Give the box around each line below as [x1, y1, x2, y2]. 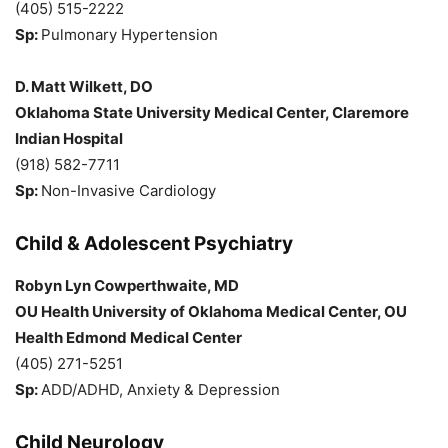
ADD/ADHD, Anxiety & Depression [41, 379, 280, 399]
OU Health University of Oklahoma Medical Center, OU [15, 301, 407, 321]
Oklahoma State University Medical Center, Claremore [15, 102, 409, 122]
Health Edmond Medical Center [15, 327, 242, 347]
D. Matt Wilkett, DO [15, 76, 153, 96]
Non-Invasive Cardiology [41, 180, 216, 200]
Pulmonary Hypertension [41, 24, 218, 44]
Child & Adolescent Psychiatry [15, 231, 293, 255]
